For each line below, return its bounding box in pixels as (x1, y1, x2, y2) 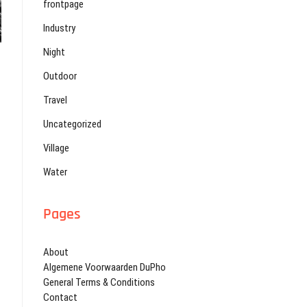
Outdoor (43, 70, 77, 83)
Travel (43, 94, 67, 107)
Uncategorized (43, 118, 101, 131)
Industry (43, 22, 75, 35)
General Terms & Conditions (43, 276, 155, 289)
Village (43, 142, 69, 155)
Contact (43, 291, 77, 304)
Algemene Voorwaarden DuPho (43, 261, 166, 274)
